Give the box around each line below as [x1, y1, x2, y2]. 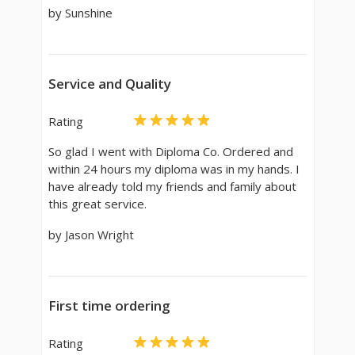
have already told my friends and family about [48, 177, 296, 194]
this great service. [48, 195, 147, 212]
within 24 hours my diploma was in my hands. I [48, 160, 300, 177]
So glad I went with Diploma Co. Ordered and [48, 143, 293, 159]
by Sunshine [48, 4, 113, 21]
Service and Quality [48, 74, 171, 93]
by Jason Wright [48, 226, 134, 242]
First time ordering [48, 296, 170, 315]
